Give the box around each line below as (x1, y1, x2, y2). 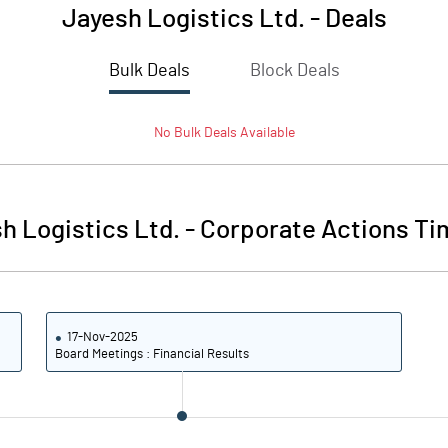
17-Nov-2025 (67, 331, 139, 344)
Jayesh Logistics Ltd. (61, 6, 305, 32)
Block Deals (249, 62, 340, 80)
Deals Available (200, 126, 295, 140)
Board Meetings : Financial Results (55, 348, 250, 361)
